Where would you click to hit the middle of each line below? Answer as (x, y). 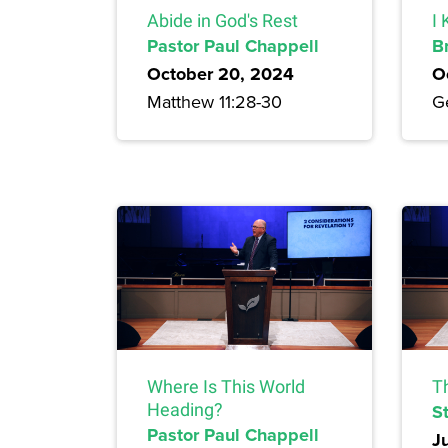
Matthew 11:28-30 (214, 102)
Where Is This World (226, 386)
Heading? (185, 409)
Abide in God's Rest (222, 21)
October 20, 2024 (220, 74)
